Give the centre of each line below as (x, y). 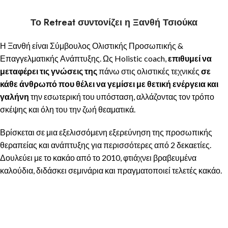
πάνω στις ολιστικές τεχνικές (149, 71)
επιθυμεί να (190, 59)
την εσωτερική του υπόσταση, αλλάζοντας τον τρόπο (122, 97)
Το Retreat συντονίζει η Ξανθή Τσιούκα (114, 23)
